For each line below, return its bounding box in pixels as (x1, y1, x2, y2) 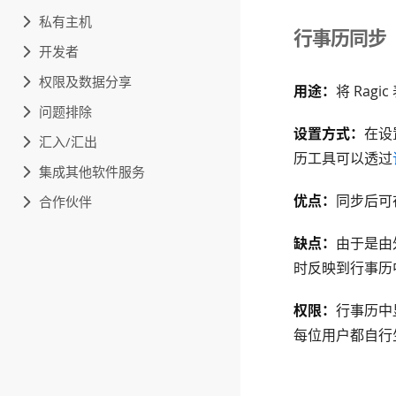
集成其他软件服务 (39, 163, 145, 180)
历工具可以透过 (293, 148, 392, 168)
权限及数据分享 (39, 72, 132, 90)
